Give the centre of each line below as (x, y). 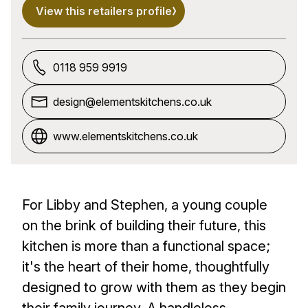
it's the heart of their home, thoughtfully (146, 266)
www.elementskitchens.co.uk (125, 136)
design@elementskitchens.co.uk (132, 101)
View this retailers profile (104, 11)
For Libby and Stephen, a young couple (145, 205)
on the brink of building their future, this (144, 225)
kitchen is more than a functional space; (146, 246)
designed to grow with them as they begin (154, 287)
